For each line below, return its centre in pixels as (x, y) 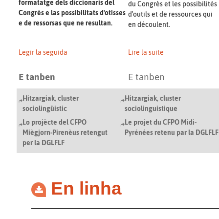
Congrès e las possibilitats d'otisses (72, 12)
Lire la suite (146, 52)
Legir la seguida (43, 52)
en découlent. (149, 25)
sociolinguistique (151, 108)
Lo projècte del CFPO (55, 122)
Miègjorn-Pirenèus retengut (65, 132)
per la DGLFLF (44, 142)
